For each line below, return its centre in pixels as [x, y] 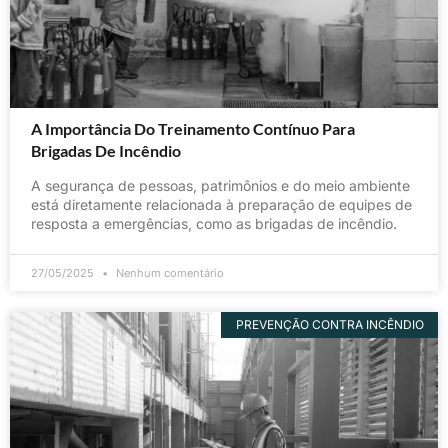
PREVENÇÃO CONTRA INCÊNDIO [329, 324]
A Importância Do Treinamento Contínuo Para [193, 128]
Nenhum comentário [168, 272]
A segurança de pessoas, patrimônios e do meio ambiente [220, 185]
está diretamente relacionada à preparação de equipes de [221, 204]
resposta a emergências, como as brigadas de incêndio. [214, 223]
